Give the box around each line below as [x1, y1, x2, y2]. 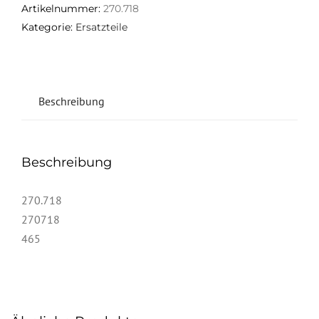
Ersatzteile [75, 20, 127, 33]
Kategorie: [21, 20, 75, 33]
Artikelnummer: [21, 1, 103, 15]
